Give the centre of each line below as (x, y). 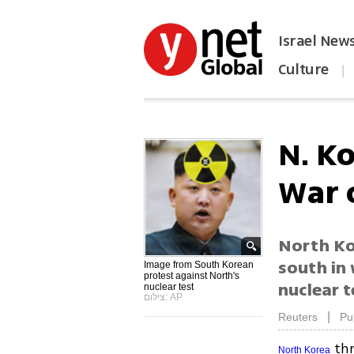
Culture (303, 70)
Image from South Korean (199, 265)
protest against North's (192, 276)
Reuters (298, 317)
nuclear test (169, 287)
